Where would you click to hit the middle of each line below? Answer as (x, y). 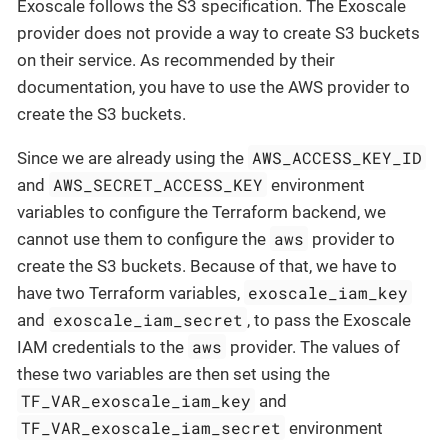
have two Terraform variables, (130, 292)
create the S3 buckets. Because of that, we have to (207, 265)
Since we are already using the (132, 157)
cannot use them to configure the (143, 238)
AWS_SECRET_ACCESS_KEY (158, 184)
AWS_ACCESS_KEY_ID (337, 157)
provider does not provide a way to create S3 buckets (218, 32)
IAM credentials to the (102, 346)
